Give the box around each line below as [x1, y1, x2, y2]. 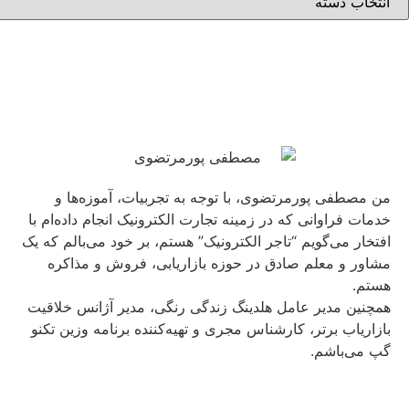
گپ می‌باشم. [310, 341, 391, 360]
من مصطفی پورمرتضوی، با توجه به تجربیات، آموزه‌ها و [55, 187, 391, 206]
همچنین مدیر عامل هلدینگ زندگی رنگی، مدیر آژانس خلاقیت [27, 297, 391, 316]
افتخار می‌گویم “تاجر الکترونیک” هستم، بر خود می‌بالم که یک [22, 231, 391, 250]
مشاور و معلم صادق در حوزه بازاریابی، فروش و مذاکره [47, 253, 391, 272]
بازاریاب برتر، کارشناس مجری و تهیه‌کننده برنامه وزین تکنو [31, 319, 391, 338]
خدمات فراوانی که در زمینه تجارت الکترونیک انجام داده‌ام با [28, 209, 391, 228]
